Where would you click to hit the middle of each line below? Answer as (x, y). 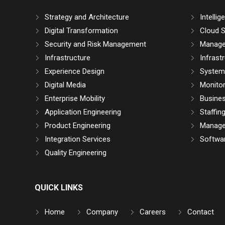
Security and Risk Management (95, 44)
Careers (152, 212)
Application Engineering (83, 112)
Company (102, 212)
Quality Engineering (75, 153)
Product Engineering (77, 126)
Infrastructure (67, 58)
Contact (200, 212)
